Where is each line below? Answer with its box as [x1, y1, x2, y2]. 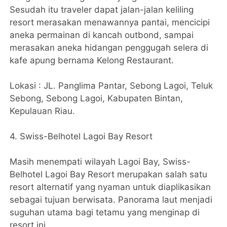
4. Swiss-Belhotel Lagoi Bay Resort [10, 131, 153, 142]
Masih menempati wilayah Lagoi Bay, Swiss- [10, 157, 191, 167]
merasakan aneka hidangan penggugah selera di [10, 43, 209, 53]
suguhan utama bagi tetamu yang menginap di [10, 207, 200, 218]
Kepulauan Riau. [10, 106, 75, 117]
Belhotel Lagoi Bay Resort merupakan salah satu [10, 169, 208, 180]
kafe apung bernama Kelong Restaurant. [10, 55, 174, 66]
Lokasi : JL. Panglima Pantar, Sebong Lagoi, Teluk [10, 81, 213, 91]
